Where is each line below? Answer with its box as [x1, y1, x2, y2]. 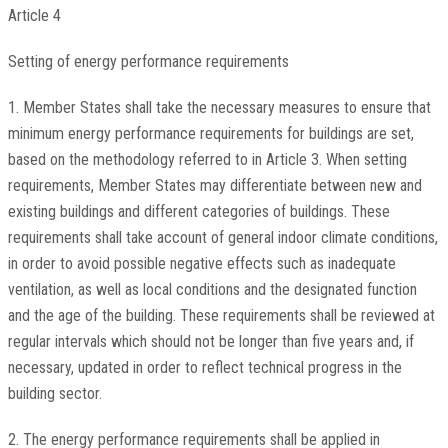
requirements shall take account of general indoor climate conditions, [7, 228, 438, 248]
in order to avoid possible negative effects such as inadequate [7, 254, 396, 274]
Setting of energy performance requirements [7, 52, 289, 72]
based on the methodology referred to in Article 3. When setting [7, 150, 407, 170]
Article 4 [7, 6, 61, 26]
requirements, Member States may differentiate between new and [7, 176, 422, 196]
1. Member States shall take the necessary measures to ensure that [7, 98, 431, 118]
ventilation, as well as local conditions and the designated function [7, 280, 417, 300]
